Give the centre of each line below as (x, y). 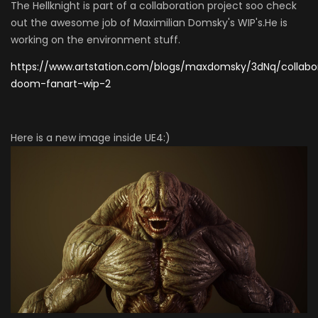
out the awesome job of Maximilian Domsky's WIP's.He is (149, 22)
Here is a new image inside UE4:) (91, 137)
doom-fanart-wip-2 (61, 83)
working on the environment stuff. (95, 39)
